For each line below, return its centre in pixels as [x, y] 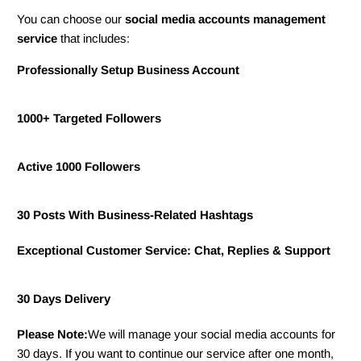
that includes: [94, 39]
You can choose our [71, 19]
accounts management [261, 19]
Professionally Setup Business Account [129, 70]
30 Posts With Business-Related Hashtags [135, 215]
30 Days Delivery [64, 299]
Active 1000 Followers [79, 167]
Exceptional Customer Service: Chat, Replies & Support [174, 251]
